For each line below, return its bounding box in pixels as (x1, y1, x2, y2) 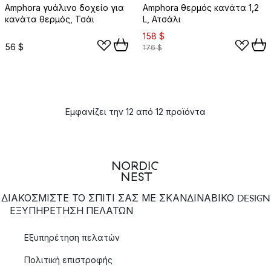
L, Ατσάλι (143, 14, 181, 24)
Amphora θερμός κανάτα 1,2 (143, 2, 259, 13)
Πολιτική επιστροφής (24, 255, 113, 265)
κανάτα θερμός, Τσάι (5, 14, 94, 24)
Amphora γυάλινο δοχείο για (5, 2, 124, 13)
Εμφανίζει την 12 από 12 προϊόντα (65, 106, 206, 117)
